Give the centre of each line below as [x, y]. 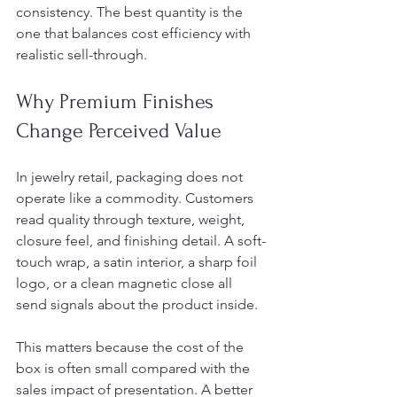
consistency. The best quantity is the [131, 12]
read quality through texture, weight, [132, 219]
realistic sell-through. [82, 54]
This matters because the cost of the [132, 347]
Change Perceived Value [119, 131]
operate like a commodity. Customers [136, 198]
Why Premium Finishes [117, 101]
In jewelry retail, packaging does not [131, 177]
